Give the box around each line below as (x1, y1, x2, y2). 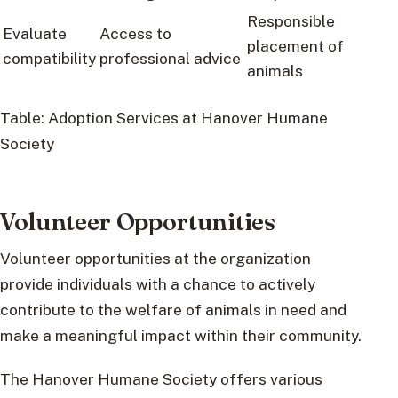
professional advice (99, 49, 241, 68)
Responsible (247, 12, 335, 31)
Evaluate (3, 24, 67, 44)
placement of (247, 36, 344, 56)
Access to (99, 24, 171, 44)
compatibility (3, 49, 96, 68)
